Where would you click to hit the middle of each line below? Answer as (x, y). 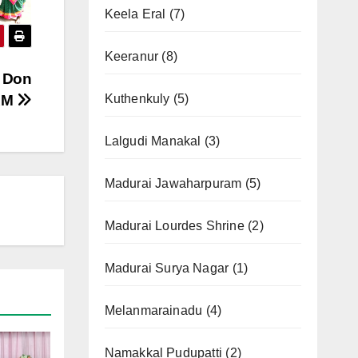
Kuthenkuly (137, 99)
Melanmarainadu (153, 311)
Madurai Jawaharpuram (173, 184)
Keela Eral (135, 14)
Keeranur (131, 57)
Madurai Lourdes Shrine (174, 226)
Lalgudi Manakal (153, 141)
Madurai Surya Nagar (167, 268)
